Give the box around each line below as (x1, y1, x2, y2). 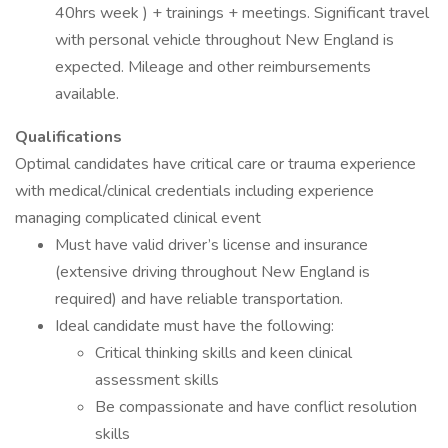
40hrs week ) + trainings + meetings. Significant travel (55, 2, 429, 24)
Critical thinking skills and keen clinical (95, 342, 352, 364)
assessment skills (95, 369, 219, 391)
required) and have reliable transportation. (55, 288, 343, 310)
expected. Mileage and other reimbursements (55, 56, 371, 78)
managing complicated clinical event (15, 207, 261, 229)
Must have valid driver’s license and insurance (55, 234, 368, 256)
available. (55, 83, 119, 105)
